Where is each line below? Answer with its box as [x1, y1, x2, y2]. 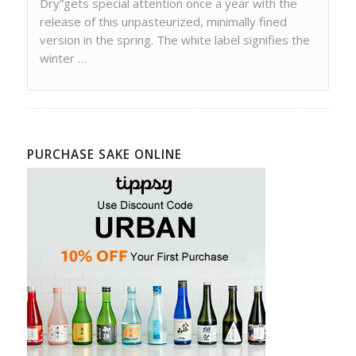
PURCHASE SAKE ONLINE [26, 145, 182, 163]
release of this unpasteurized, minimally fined [39, 13, 287, 29]
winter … [39, 49, 87, 66]
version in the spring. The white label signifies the [39, 31, 310, 48]
